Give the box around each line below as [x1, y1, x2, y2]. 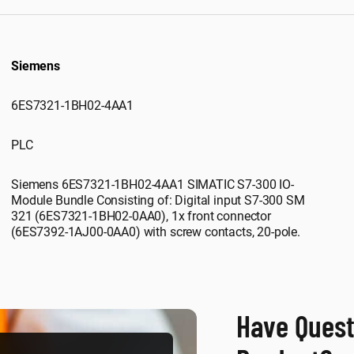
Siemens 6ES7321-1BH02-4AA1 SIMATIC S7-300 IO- [11, 177, 294, 192]
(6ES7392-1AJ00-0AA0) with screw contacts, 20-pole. [11, 224, 300, 239]
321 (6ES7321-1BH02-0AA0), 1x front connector [11, 209, 271, 224]
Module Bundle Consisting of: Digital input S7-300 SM [11, 193, 305, 208]
